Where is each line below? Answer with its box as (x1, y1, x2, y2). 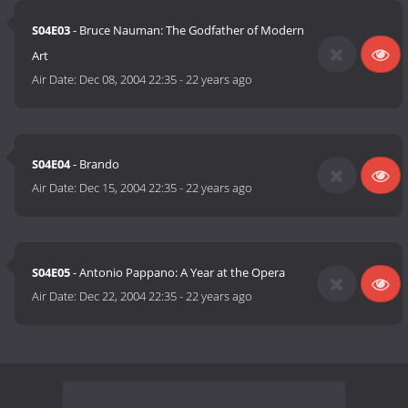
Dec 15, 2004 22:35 (79, 179, 178, 197)
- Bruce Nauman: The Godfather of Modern (70, 22, 305, 39)
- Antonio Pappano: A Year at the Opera (70, 264, 286, 281)
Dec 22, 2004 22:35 (79, 288, 178, 305)
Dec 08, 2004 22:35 (79, 71, 178, 88)
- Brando (70, 156, 120, 173)
